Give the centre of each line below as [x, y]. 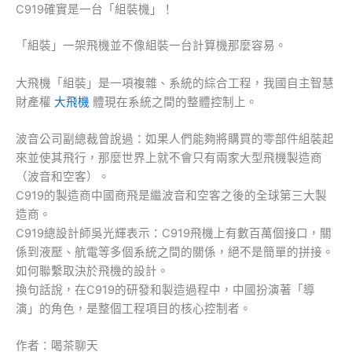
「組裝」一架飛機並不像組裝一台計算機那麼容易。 [151, 46]
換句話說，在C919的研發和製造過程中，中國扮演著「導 [165, 290]
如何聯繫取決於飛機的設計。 [92, 271]
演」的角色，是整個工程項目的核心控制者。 [134, 308]
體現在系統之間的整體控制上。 [174, 102]
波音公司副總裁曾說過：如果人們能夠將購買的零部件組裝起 [175, 139]
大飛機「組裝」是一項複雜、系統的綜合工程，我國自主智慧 [175, 83]
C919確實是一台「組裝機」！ [95, 10]
